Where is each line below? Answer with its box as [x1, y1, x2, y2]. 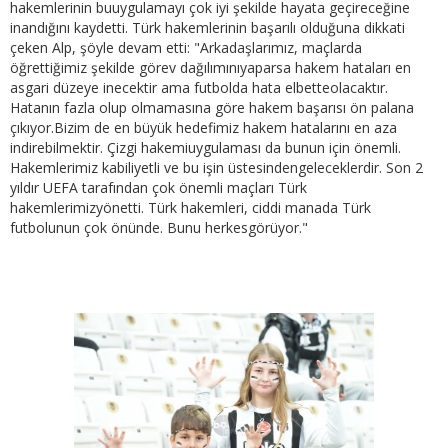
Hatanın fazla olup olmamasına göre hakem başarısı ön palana [10, 97, 414, 117]
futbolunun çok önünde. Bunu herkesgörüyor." [10, 217, 308, 237]
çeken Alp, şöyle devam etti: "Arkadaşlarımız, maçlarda [10, 37, 362, 57]
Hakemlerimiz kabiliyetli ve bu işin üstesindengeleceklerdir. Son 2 [10, 157, 423, 177]
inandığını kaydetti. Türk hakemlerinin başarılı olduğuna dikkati [10, 17, 405, 37]
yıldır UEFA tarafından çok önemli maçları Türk [10, 177, 307, 197]
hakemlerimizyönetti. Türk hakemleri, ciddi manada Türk [10, 197, 371, 217]
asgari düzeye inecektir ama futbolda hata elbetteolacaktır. [10, 77, 388, 97]
